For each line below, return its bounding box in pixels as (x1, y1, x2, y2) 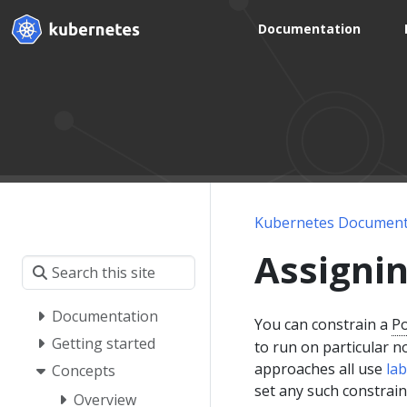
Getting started (52, 333, 155, 354)
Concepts (52, 361, 115, 382)
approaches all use (254, 358, 386, 379)
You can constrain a (254, 313, 392, 334)
